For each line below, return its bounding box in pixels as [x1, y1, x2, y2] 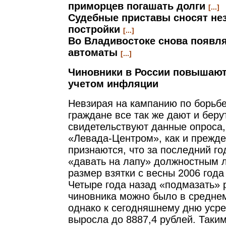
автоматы [68, 47, 121, 58]
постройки [68, 24, 123, 35]
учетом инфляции [68, 78, 158, 89]
